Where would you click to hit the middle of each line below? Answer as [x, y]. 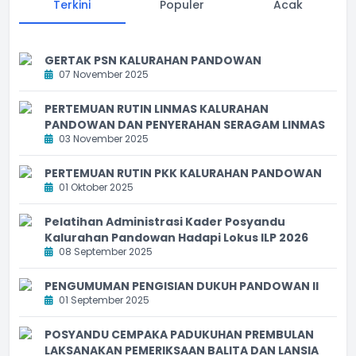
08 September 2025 [104, 251]
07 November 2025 [103, 74]
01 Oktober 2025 [95, 187]
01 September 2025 [103, 300]
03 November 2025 [103, 138]
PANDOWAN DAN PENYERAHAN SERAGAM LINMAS [185, 124]
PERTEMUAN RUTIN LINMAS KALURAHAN [157, 108]
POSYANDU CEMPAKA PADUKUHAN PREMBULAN [179, 334]
